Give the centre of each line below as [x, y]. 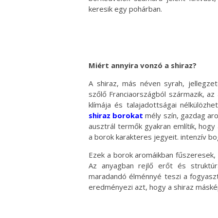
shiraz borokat [116, 115]
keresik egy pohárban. [125, 9]
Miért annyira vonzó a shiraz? [143, 65]
